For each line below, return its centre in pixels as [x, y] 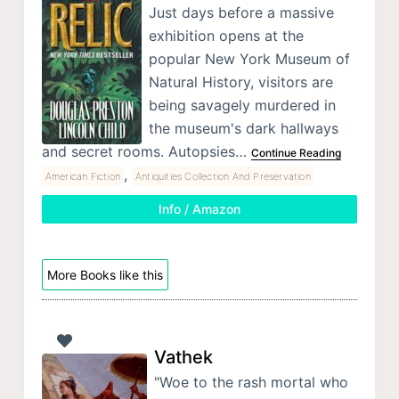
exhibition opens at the [226, 36]
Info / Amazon [199, 209]
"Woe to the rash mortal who [251, 382]
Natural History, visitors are [240, 82]
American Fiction [83, 177]
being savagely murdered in [242, 106]
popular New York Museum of [249, 59]
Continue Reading [296, 153]
